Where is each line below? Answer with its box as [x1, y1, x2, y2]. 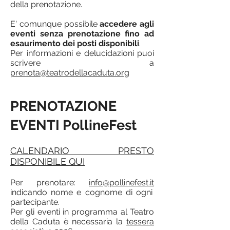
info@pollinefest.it [89, 178, 154, 187]
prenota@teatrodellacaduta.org [10, 68, 129, 78]
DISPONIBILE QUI [10, 156, 85, 167]
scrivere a [10, 58, 154, 68]
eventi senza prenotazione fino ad [10, 29, 154, 39]
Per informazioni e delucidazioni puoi [10, 48, 154, 58]
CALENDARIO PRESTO [10, 145, 154, 156]
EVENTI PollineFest [10, 117, 137, 133]
